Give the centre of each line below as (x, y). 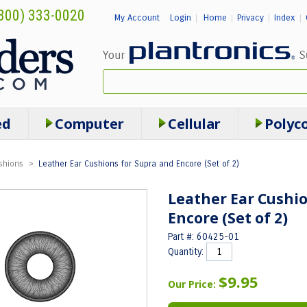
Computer (89, 124)
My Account (137, 18)
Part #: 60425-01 (204, 237)
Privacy (250, 18)
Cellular (194, 124)
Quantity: (187, 252)
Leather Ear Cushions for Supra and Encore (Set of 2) (138, 164)
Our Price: (193, 284)
